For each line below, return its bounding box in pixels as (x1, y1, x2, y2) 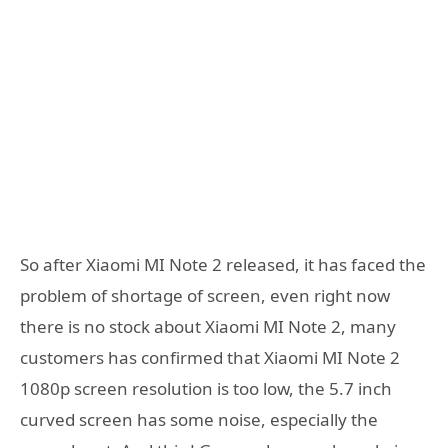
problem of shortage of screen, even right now (20, 284, 390, 308)
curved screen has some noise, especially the (20, 408, 378, 432)
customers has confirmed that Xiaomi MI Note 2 (20, 346, 400, 370)
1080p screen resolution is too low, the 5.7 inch (20, 377, 392, 401)
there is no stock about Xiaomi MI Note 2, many (20, 315, 396, 339)
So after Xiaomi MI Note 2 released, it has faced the (20, 253, 426, 277)
